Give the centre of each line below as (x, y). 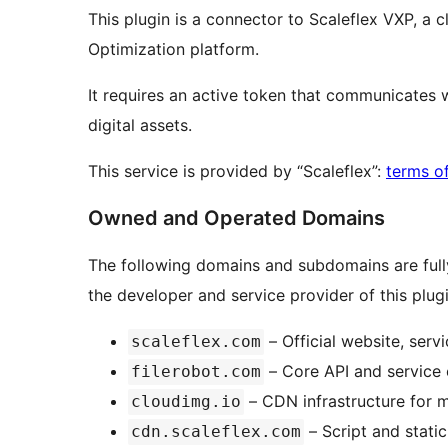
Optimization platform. (173, 49)
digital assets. (140, 125)
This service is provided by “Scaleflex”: (237, 171)
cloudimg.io (186, 402)
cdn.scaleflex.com (216, 432)
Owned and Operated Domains (236, 218)
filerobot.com (196, 372)
